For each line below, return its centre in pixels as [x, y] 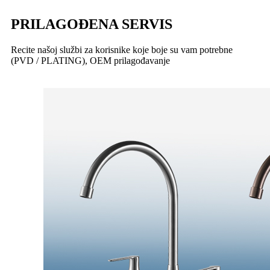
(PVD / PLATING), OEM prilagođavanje [90, 60]
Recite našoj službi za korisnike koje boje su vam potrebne [122, 49]
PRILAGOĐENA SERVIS [92, 24]
